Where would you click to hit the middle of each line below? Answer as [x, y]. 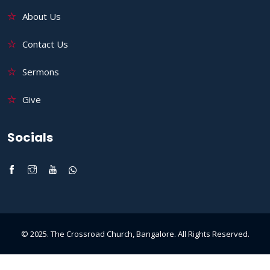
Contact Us [45, 44]
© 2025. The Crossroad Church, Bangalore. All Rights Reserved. [135, 234]
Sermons [41, 72]
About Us [42, 17]
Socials [30, 138]
